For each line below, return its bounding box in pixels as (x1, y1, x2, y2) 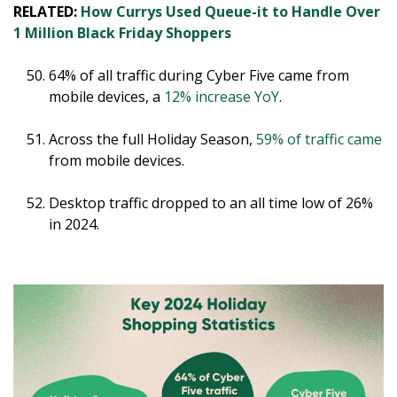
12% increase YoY (164, 86, 279, 106)
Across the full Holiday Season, (49, 128, 256, 149)
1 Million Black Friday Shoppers (13, 22, 231, 43)
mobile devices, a (49, 86, 164, 106)
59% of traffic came (256, 128, 382, 149)
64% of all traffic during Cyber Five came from (49, 65, 349, 85)
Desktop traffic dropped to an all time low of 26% (49, 192, 373, 213)
